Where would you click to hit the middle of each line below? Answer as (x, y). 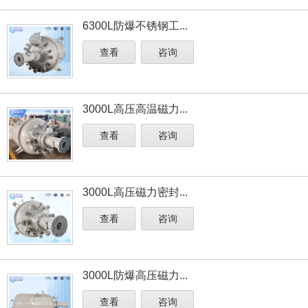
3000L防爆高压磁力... (135, 275)
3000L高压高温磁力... (135, 109)
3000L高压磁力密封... (135, 192)
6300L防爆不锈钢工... (135, 26)
